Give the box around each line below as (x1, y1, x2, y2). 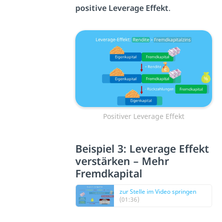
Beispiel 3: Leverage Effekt (75, 141, 210, 156)
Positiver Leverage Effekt (103, 111, 185, 121)
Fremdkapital (75, 166, 143, 181)
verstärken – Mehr (75, 154, 169, 168)
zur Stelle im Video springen (119, 187, 197, 196)
